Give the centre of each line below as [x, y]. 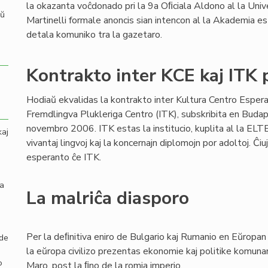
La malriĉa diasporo [108, 198]
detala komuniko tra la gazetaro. [94, 35]
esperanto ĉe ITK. [64, 157]
